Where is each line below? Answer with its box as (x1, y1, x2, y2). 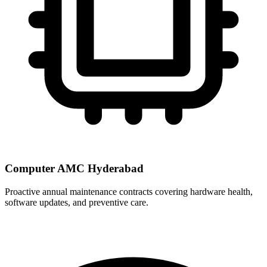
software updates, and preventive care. (5, 197, 148, 207)
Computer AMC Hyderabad (5, 162, 144, 175)
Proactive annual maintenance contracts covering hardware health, (5, 186, 253, 197)
